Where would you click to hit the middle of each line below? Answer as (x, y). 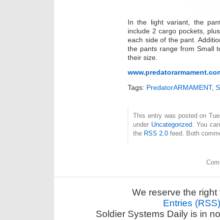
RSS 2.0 (156, 133)
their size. (143, 57)
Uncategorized (171, 124)
